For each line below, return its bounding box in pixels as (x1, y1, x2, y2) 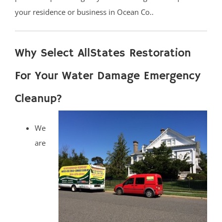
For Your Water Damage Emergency (15, 69, 201, 84)
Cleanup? (15, 92, 62, 107)
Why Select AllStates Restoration (15, 46, 191, 61)
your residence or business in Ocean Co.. (15, 7, 154, 17)
